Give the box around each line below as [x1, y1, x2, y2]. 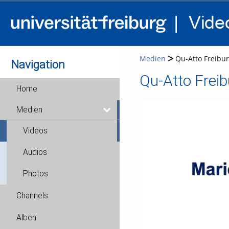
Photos [23, 169, 48, 178]
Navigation [11, 58, 65, 71]
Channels [16, 191, 48, 200]
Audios [23, 148, 47, 157]
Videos [23, 126, 48, 135]
